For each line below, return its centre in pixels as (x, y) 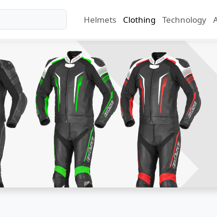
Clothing (139, 19)
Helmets (100, 19)
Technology (184, 19)
